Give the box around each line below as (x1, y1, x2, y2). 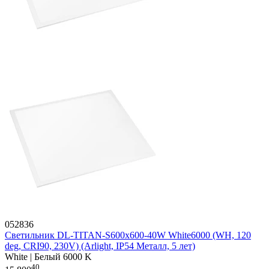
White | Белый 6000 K (5, 252, 92, 262)
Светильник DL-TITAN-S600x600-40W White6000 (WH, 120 (5, 230, 251, 241)
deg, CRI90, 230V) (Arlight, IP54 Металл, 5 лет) (5, 241, 195, 252)
